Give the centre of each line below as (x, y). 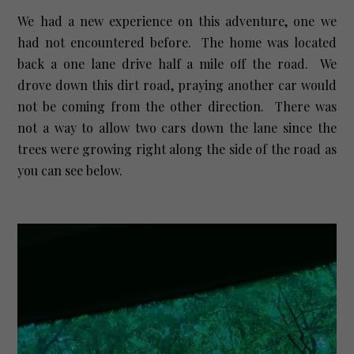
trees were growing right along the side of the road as (177, 149)
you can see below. (75, 170)
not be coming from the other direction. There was (177, 106)
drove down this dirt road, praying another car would (177, 85)
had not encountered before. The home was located (177, 42)
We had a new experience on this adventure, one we (177, 21)
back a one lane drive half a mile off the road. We (177, 63)
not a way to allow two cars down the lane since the (177, 127)
